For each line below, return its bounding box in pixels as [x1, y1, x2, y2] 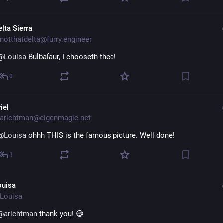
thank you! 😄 [37, 209, 84, 218]
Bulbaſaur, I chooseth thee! [26, 52, 116, 61]
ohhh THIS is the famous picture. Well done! [26, 131, 175, 140]
